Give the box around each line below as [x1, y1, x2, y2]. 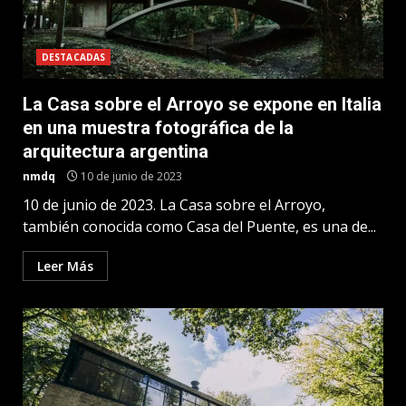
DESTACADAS [42, 51, 105, 63]
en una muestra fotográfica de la [23, 117, 294, 139]
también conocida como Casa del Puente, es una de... [23, 217, 376, 237]
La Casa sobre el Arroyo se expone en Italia [23, 93, 382, 115]
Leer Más [37, 257, 93, 275]
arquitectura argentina [23, 140, 208, 162]
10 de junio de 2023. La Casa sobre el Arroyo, [23, 195, 325, 215]
